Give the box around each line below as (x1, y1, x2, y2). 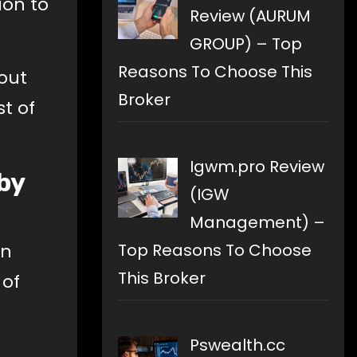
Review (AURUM (190, 5, 311, 28)
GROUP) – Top (190, 33, 302, 56)
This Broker (118, 267, 206, 290)
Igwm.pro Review (190, 155, 324, 178)
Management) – (190, 211, 325, 234)
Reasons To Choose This (118, 61, 312, 84)
